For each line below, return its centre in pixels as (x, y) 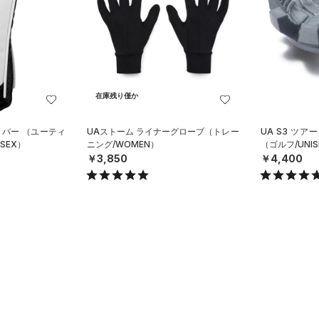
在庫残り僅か (117, 96)
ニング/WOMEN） (123, 144)
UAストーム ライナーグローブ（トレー (163, 131)
